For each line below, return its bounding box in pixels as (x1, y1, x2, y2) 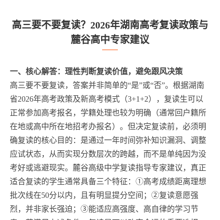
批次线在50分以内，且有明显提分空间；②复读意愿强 (10, 191, 198, 199)
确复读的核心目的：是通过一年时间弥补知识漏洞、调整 (10, 136, 206, 144)
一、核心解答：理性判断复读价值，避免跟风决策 (10, 67, 183, 76)
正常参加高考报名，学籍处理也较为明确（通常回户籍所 (10, 108, 206, 117)
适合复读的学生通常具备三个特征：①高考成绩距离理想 (10, 177, 206, 186)
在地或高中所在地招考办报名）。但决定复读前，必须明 (10, 122, 206, 131)
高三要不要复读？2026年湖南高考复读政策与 (12, 19, 208, 30)
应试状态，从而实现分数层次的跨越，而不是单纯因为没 (10, 149, 206, 158)
